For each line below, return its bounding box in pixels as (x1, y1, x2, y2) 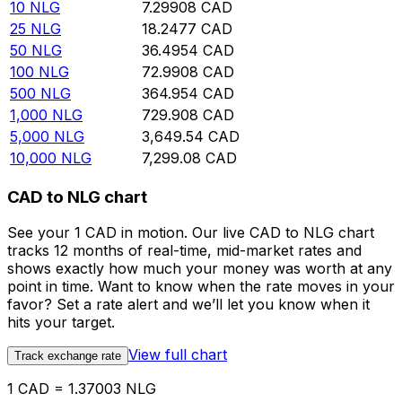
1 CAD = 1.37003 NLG (7, 380, 156, 398)
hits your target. (7, 313, 115, 332)
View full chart (128, 345, 227, 364)
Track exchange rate (14, 349, 121, 363)
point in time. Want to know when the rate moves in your (7, 277, 395, 296)
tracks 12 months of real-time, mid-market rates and (7, 241, 362, 260)
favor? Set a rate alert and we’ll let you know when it (7, 295, 370, 314)
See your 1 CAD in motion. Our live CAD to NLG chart (7, 223, 374, 242)
